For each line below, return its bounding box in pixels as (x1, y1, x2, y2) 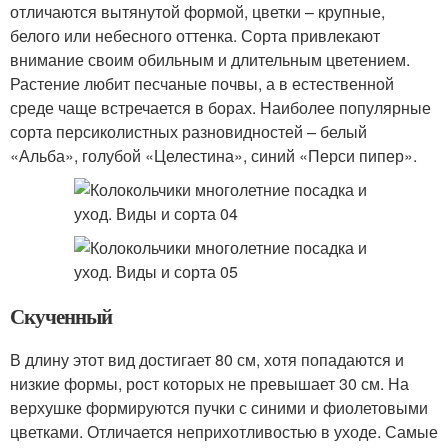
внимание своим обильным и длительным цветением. (10, 48, 410, 71)
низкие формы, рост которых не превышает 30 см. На (10, 372, 409, 395)
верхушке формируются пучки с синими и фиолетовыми (10, 396, 428, 419)
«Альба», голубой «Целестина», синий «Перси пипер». (10, 144, 417, 167)
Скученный (10, 301, 112, 331)
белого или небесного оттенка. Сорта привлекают (10, 24, 380, 47)
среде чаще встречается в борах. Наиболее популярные (10, 96, 431, 119)
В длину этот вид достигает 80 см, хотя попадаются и (10, 348, 404, 371)
